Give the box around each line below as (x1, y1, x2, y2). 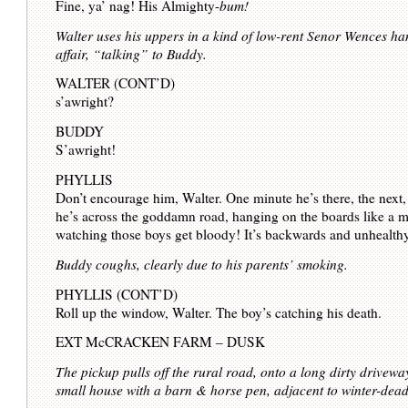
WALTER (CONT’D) (56, 74, 176, 93)
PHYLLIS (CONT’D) (56, 284, 178, 303)
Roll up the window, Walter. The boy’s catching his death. (56, 302, 382, 321)
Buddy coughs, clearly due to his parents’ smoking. (56, 254, 349, 273)
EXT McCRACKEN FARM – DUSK (56, 332, 266, 352)
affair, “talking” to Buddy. (56, 44, 208, 63)
